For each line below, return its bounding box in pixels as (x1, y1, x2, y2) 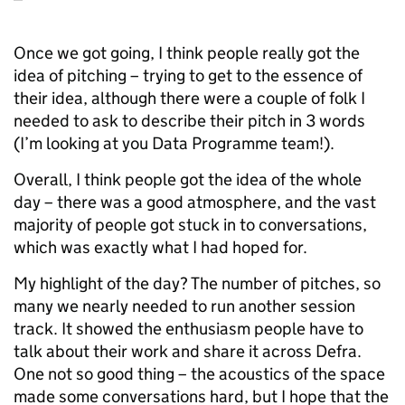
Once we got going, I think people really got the (14, 42, 360, 64)
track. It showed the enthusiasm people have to (14, 318, 363, 340)
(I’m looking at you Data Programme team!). (14, 133, 334, 155)
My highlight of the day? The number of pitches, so (14, 273, 381, 295)
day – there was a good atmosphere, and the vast (14, 192, 376, 213)
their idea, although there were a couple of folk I (14, 88, 365, 109)
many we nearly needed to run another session (14, 296, 355, 317)
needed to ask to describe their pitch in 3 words (14, 110, 365, 132)
